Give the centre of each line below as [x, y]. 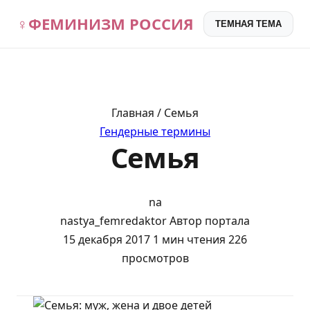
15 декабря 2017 [107, 239]
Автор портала [210, 220]
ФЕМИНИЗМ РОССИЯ [111, 24]
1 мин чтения [189, 239]
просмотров [155, 258]
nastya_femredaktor [113, 220]
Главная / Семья [155, 113]
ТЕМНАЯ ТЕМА [248, 24]
